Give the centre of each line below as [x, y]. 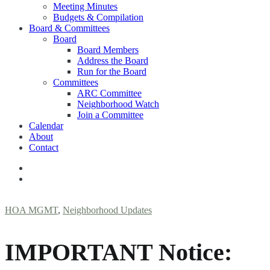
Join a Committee [110, 115]
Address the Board [113, 61]
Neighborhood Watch [118, 104]
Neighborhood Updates [107, 210]
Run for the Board [112, 71]
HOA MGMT [31, 210]
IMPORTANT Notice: [118, 253]
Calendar [46, 126]
